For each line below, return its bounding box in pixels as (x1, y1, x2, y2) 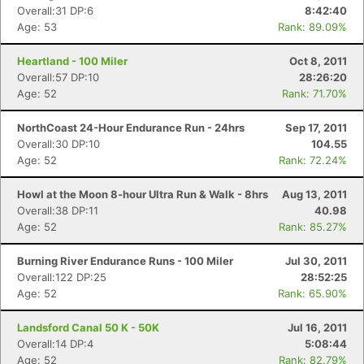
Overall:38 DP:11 (17, 204, 98, 217)
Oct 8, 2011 (289, 54, 347, 67)
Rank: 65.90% (278, 287, 347, 300)
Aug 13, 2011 (282, 188, 347, 201)
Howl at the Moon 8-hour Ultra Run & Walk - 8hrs (17, 188, 268, 201)
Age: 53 (17, 20, 57, 33)
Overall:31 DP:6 (17, 4, 93, 17)
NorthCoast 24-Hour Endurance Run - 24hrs (17, 121, 245, 134)
